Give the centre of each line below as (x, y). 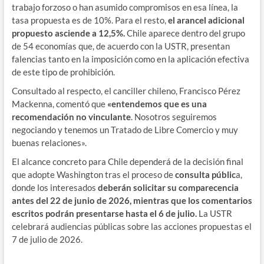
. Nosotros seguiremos (174, 116)
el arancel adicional (205, 20)
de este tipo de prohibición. (63, 72)
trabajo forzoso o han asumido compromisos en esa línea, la (125, 7)
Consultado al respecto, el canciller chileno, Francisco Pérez (126, 90)
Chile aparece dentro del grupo (185, 33)
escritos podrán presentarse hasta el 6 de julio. (105, 213)
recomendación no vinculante (71, 116)
